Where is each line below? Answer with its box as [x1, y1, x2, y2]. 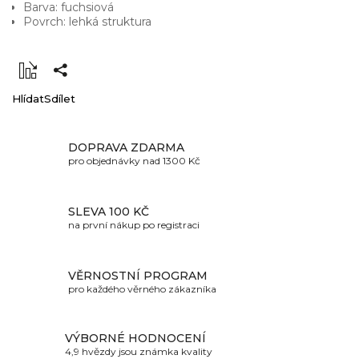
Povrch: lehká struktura [23, 14, 151, 30]
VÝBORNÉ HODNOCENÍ [65, 330, 206, 345]
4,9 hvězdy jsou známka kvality [65, 345, 212, 357]
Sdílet [44, 92, 75, 106]
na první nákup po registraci [68, 218, 200, 231]
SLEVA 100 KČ [68, 204, 149, 219]
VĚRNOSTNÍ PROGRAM [68, 268, 208, 283]
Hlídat [12, 92, 44, 106]
